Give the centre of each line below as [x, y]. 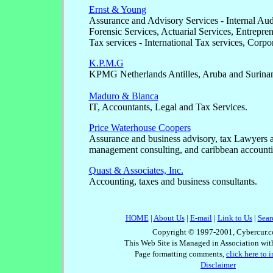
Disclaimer [218, 265]
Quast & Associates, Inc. [136, 171]
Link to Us [235, 218]
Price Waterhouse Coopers [140, 128]
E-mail [201, 218]
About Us [169, 218]
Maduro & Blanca [123, 96]
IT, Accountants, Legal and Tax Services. [168, 107]
